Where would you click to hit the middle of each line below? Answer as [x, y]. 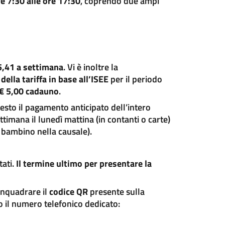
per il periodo [135, 79]
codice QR [68, 192]
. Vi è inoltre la [90, 67]
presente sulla [116, 192]
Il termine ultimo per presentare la [84, 163]
